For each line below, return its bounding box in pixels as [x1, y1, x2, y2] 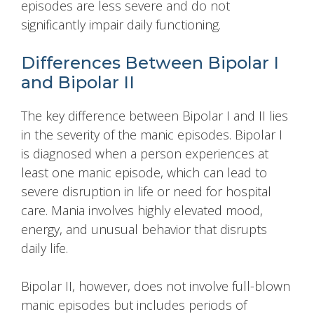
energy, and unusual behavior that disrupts [21, 221, 267, 238]
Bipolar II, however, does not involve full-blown [21, 278, 290, 295]
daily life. [21, 240, 68, 257]
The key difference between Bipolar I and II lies [21, 107, 288, 125]
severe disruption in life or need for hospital [21, 183, 271, 200]
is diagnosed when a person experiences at [21, 145, 268, 163]
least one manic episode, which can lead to [21, 164, 267, 182]
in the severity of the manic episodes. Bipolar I [21, 126, 282, 144]
